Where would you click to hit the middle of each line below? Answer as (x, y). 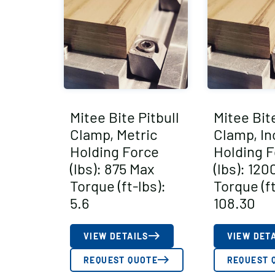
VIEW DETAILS (116, 236)
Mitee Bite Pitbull (125, 117)
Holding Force (114, 151)
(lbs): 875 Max (112, 168)
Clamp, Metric (114, 134)
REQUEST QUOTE (121, 260)
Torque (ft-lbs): (118, 185)
